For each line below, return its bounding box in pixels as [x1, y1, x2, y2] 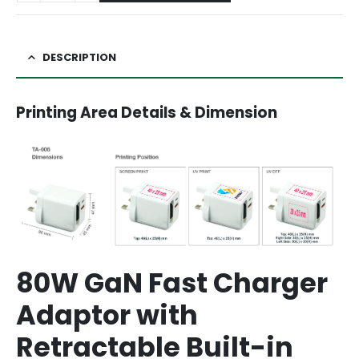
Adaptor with [16, 296, 198, 335]
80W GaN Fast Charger [16, 264, 328, 303]
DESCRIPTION [42, 50, 116, 66]
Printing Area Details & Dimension [16, 103, 277, 123]
